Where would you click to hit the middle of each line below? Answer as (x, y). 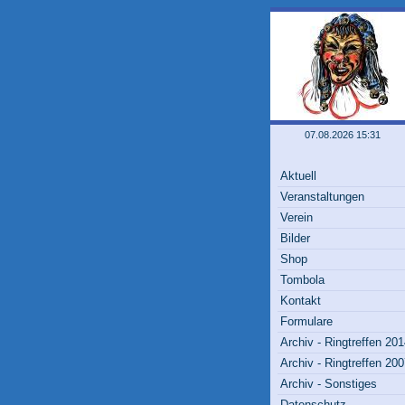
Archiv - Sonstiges (329, 384)
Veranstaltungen (322, 197)
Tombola (302, 280)
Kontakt (301, 301)
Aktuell (298, 176)
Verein (297, 217)
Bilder (295, 238)
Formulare (306, 321)
